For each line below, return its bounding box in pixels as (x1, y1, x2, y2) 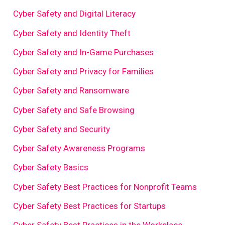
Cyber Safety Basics (13, 162, 89, 173)
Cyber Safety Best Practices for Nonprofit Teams (13, 181, 197, 192)
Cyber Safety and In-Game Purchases (13, 47, 154, 57)
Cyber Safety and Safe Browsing (13, 104, 135, 115)
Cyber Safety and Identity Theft (13, 28, 131, 38)
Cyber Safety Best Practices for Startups (13, 200, 166, 211)
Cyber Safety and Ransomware (13, 85, 130, 96)
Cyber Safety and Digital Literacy (13, 9, 136, 19)
